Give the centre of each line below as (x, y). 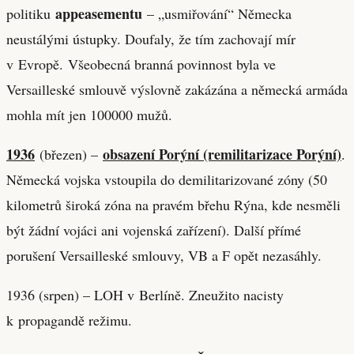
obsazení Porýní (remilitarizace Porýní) (222, 154)
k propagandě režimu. (69, 320)
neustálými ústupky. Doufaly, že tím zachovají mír (151, 38)
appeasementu (99, 13)
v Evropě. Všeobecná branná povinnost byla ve (141, 64)
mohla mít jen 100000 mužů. (89, 114)
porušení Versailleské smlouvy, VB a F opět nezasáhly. (164, 255)
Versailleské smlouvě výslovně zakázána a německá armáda (177, 89)
